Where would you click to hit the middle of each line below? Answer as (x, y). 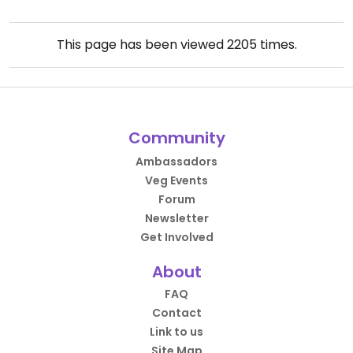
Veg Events (176, 180)
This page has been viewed (141, 45)
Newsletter (176, 218)
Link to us (176, 332)
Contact (176, 313)
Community (176, 138)
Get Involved (176, 237)
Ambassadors (176, 162)
